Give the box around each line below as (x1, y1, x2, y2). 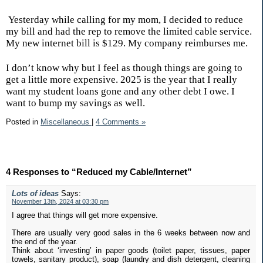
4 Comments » (96, 117, 146, 126)
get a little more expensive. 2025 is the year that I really (6, 74, 237, 85)
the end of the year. (12, 237, 77, 246)
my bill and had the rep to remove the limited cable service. (6, 26, 252, 37)
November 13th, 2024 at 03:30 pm (12, 197, 109, 205)
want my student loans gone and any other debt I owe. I (6, 86, 235, 97)
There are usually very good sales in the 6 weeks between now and (12, 228, 250, 237)
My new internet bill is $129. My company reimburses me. (6, 38, 250, 49)
